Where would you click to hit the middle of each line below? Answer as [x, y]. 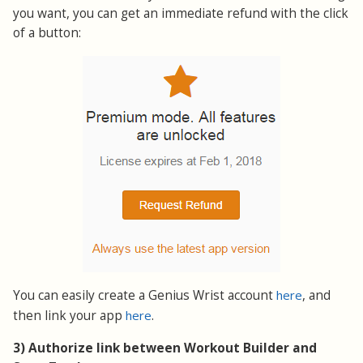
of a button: [47, 33]
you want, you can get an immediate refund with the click [181, 14]
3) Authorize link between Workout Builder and [165, 348]
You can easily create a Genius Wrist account [145, 296]
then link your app [69, 316]
